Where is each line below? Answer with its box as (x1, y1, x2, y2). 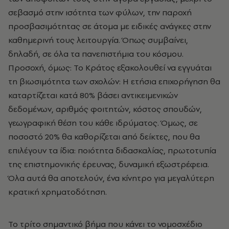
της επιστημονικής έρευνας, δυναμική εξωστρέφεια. (8, 158, 209, 170)
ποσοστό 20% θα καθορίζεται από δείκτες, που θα (8, 131, 200, 142)
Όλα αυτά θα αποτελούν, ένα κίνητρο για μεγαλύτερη (8, 172, 214, 184)
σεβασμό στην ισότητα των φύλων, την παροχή (8, 7, 192, 18)
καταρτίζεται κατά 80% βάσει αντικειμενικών (8, 89, 178, 101)
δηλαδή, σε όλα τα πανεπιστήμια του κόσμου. (8, 48, 184, 59)
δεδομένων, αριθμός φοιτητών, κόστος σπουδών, (8, 103, 202, 114)
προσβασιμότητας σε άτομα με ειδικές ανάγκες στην (8, 20, 211, 32)
